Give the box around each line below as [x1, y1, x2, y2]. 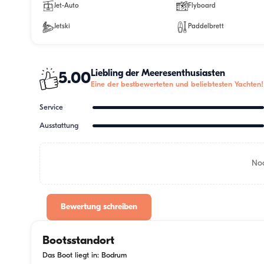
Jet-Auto [54, 2, 79, 9]
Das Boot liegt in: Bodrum [42, 251, 127, 259]
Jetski [54, 23, 70, 31]
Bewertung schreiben [61, 203, 138, 212]
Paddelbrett [187, 23, 224, 31]
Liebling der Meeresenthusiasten [91, 68, 226, 78]
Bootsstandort [42, 235, 114, 247]
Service [39, 103, 64, 111]
